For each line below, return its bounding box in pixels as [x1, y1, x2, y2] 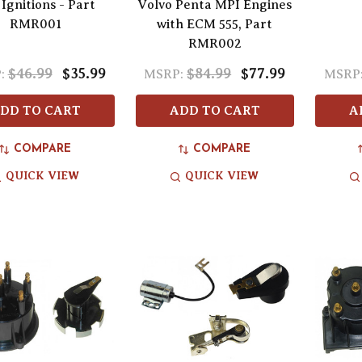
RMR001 [9, 17, 61, 32]
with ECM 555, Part [157, 17, 273, 32]
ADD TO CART [169, 103, 260, 119]
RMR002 [187, 36, 242, 52]
